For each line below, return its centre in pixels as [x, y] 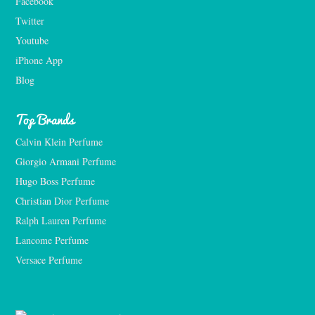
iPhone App [39, 60]
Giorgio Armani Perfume [66, 161]
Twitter [30, 20]
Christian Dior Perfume [62, 200]
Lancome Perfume [53, 240]
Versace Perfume [50, 259]
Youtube [32, 40]
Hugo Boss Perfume [55, 181]
